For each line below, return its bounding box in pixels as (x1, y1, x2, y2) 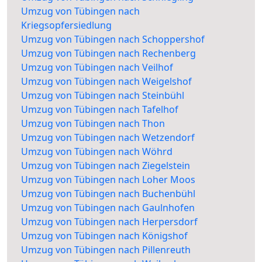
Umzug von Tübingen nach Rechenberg (21, 47, 196, 60)
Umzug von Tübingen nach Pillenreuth (21, 243, 191, 257)
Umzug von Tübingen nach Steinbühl (21, 89, 184, 102)
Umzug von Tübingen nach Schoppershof (21, 33, 205, 46)
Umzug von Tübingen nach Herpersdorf (21, 215, 198, 229)
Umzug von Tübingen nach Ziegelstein (21, 159, 190, 173)
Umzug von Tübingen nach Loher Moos (21, 173, 195, 187)
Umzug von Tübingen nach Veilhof (21, 61, 173, 74)
